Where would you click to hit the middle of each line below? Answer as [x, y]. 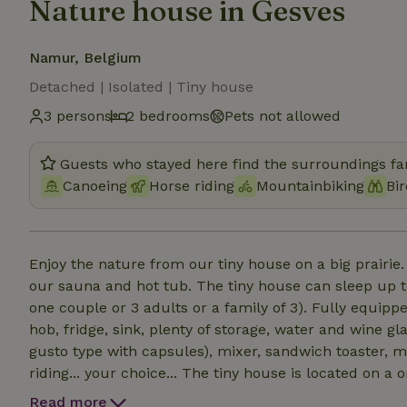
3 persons [78, 116]
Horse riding [192, 186]
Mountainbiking [310, 186]
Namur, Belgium [85, 58]
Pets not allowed [283, 116]
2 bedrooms [168, 116]
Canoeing [95, 186]
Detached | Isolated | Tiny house [141, 87]
